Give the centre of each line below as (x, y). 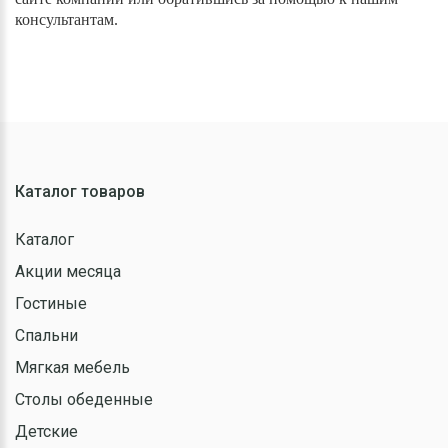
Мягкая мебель (72, 367)
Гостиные (51, 303)
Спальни (46, 335)
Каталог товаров (80, 191)
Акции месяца (68, 271)
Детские (46, 431)
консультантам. (66, 19)
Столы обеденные (84, 399)
